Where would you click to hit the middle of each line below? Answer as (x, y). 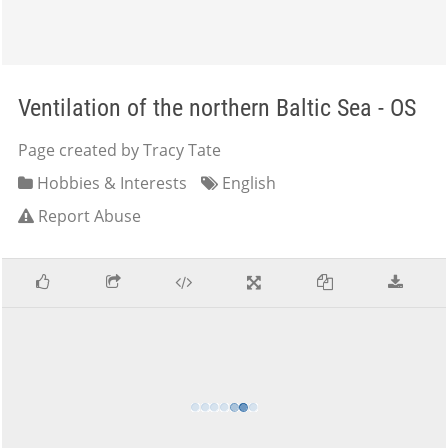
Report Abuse (89, 216)
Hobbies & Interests (110, 183)
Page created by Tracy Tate (119, 150)
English (247, 183)
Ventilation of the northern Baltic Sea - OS (217, 108)
